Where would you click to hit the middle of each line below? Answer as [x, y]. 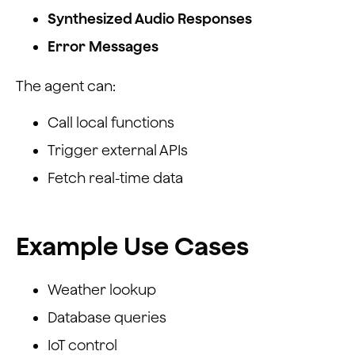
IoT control [82, 345]
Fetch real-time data [115, 177]
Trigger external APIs [118, 150]
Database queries [107, 317]
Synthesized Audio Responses [150, 18]
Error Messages [103, 46]
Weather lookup [102, 289]
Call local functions [111, 122]
